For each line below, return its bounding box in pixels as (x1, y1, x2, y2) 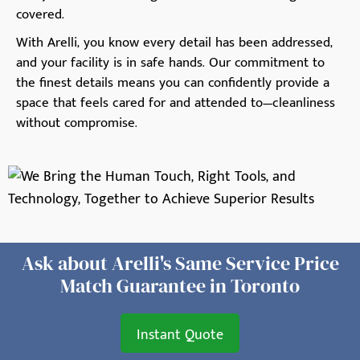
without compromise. (16, 112, 137, 135)
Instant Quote (137, 323, 223, 348)
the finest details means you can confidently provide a (16, 72, 329, 95)
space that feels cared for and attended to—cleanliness (16, 92, 335, 115)
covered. (16, 3, 64, 27)
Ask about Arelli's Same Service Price (21, 250, 339, 277)
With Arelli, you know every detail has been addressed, (16, 31, 333, 55)
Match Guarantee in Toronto (60, 272, 300, 300)
